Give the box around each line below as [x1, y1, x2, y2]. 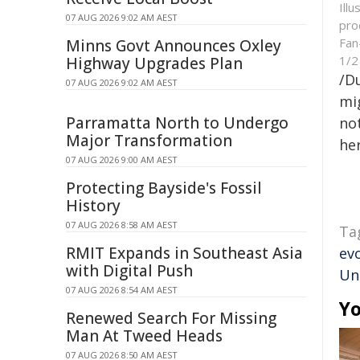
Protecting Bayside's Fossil [66, 178, 262, 198]
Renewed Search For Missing [66, 308, 276, 329]
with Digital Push [66, 260, 193, 281]
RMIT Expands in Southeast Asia [66, 243, 303, 264]
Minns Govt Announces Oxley [66, 35, 281, 56]
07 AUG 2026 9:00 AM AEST [66, 153, 178, 166]
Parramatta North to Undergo [66, 112, 288, 133]
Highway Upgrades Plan [66, 53, 243, 74]
